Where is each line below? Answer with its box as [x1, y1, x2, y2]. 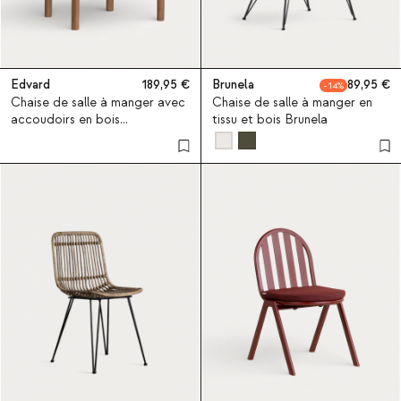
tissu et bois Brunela [211, 111, 328, 128]
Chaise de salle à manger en [211, 94, 372, 111]
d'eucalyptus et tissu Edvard [11, 128, 174, 145]
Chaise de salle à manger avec [11, 94, 185, 111]
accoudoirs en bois [11, 111, 120, 128]
